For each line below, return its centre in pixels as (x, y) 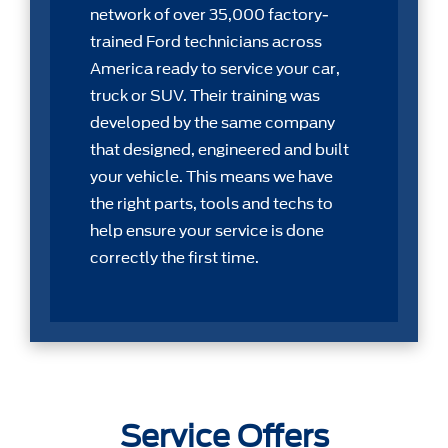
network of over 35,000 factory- (209, 14)
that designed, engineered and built (219, 149)
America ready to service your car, (215, 68)
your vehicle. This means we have (211, 176)
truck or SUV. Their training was (205, 95)
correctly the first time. (174, 257)
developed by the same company (212, 122)
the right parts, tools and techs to (211, 203)
